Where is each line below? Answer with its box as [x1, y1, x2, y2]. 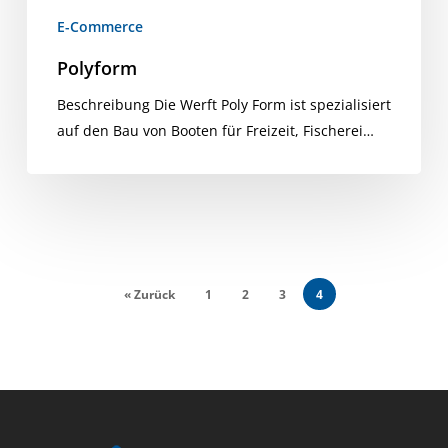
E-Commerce [56, 17, 143, 37]
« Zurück [124, 285, 176, 303]
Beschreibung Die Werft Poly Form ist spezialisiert [56, 95, 391, 115]
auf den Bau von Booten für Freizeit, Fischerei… [56, 121, 374, 141]
